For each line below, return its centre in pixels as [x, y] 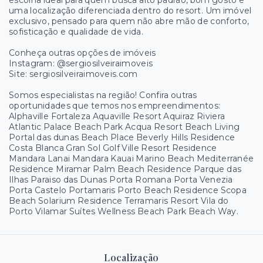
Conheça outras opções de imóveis [82, 53]
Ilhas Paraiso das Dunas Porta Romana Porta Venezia [121, 180]
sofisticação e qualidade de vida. [76, 32]
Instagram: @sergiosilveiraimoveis [81, 63]
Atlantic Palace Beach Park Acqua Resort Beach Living [124, 127]
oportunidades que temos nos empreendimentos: [115, 106]
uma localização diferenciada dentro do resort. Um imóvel [130, 11]
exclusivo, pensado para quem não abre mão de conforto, [129, 21]
